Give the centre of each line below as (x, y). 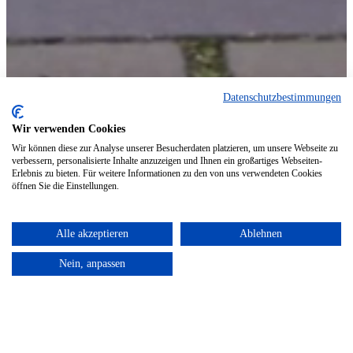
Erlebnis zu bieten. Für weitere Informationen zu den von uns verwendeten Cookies (167, 173)
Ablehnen (261, 234)
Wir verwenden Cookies (69, 129)
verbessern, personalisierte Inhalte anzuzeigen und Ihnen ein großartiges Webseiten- (167, 161)
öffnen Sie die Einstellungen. (65, 186)
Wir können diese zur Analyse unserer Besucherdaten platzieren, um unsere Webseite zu (175, 148)
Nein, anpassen (92, 264)
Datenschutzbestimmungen (282, 97)
